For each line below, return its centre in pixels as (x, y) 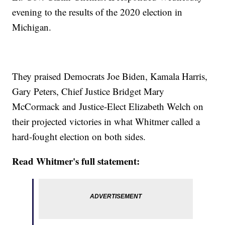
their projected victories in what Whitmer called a (106, 122)
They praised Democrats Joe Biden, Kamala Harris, (110, 76)
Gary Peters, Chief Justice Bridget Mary (88, 91)
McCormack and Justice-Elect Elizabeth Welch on (108, 106)
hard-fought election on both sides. (79, 137)
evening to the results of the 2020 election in (97, 12)
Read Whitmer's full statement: (76, 161)
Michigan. (32, 27)
